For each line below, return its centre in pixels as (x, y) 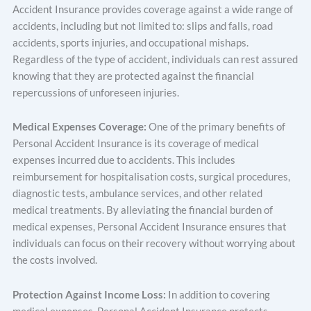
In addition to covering (219, 294)
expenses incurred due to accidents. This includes (124, 160)
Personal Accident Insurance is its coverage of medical (136, 144)
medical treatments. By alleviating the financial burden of (143, 210)
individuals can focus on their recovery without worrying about (154, 244)
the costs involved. (55, 260)
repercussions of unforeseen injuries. (96, 92)
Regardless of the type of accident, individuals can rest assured (155, 59)
